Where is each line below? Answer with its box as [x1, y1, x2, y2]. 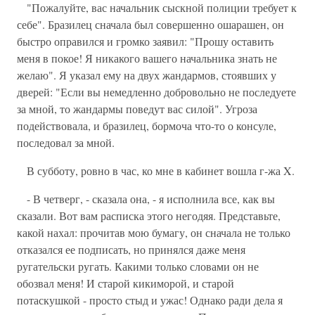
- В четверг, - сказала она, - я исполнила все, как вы [17, 191, 275, 206]
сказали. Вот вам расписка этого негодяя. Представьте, [17, 208, 281, 223]
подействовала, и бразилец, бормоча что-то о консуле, [17, 118, 276, 133]
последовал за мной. [17, 135, 115, 150]
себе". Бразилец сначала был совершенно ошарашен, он [17, 17, 284, 32]
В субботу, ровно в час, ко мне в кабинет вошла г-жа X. [17, 163, 295, 178]
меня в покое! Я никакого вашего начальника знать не [17, 51, 277, 65]
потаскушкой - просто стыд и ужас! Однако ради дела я [17, 292, 283, 307]
